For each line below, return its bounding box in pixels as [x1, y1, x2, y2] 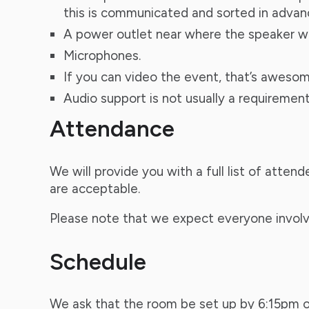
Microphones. [63, 48, 141, 64]
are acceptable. [49, 180, 140, 197]
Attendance [49, 114, 175, 143]
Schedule [49, 247, 146, 275]
